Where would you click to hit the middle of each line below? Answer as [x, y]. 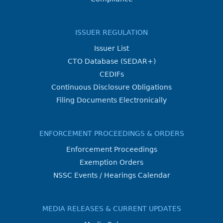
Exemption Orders [111, 162]
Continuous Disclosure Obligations [111, 87]
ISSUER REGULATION [111, 32]
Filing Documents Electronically [111, 100]
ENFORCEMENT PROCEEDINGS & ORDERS [111, 133]
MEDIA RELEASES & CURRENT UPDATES [111, 209]
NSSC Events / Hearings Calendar [111, 175]
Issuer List [111, 48]
